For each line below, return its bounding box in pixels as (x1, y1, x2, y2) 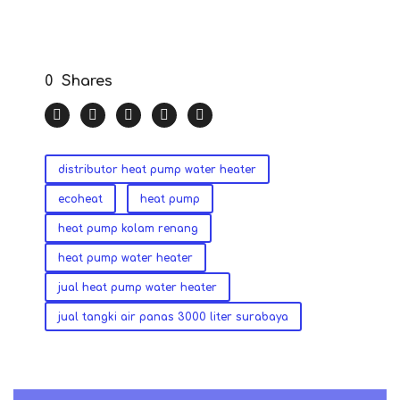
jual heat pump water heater (58, 281, 217, 295)
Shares (62, 73, 112, 90)
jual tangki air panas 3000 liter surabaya (58, 311, 288, 324)
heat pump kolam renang (58, 222, 198, 236)
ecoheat (58, 193, 103, 206)
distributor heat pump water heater (58, 163, 256, 177)
